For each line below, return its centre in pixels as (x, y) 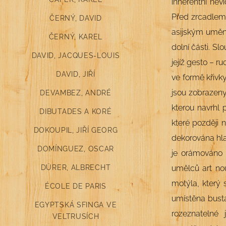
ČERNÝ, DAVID (76, 18)
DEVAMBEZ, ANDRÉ (76, 93)
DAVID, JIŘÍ (76, 74)
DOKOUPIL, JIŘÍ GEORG (76, 130)
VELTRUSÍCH (76, 216)
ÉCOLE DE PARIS (76, 186)
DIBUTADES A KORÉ (76, 111)
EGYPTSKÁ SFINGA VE (76, 205)
